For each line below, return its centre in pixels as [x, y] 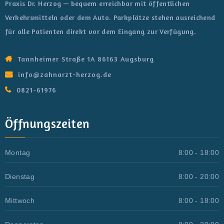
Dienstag [20, 176]
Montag [18, 152]
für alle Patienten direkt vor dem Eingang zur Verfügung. [100, 31]
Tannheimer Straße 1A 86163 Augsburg [86, 58]
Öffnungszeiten [47, 123]
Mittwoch [20, 200]
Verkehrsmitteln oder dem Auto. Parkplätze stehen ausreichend [110, 17]
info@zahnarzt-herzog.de [65, 74]
